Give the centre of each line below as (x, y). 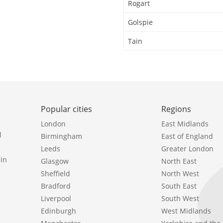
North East (179, 161)
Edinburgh (58, 211)
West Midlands (186, 211)
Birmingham (61, 136)
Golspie (140, 22)
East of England (187, 136)
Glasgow (55, 161)
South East (179, 186)
